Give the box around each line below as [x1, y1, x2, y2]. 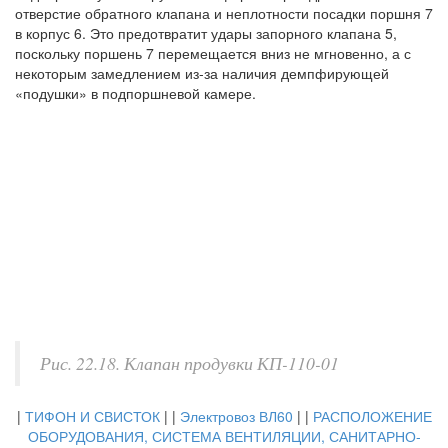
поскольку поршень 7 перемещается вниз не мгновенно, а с [15, 43, 411, 63]
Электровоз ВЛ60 [179, 406, 293, 426]
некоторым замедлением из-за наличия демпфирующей [15, 63, 389, 83]
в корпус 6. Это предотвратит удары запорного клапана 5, [15, 23, 397, 43]
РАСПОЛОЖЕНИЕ [312, 406, 432, 426]
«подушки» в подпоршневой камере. [15, 83, 256, 103]
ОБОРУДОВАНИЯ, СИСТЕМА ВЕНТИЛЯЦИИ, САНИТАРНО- [27, 426, 421, 446]
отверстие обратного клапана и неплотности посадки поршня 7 [15, 3, 433, 23]
